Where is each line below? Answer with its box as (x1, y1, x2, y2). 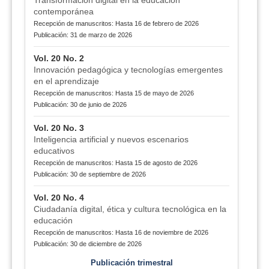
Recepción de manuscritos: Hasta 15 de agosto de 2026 (33, 159, 198, 167)
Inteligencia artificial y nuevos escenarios (33, 134, 189, 145)
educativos (33, 146, 74, 156)
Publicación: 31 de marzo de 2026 (33, 31, 132, 39)
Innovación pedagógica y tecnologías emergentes (33, 65, 223, 75)
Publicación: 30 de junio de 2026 (33, 101, 127, 109)
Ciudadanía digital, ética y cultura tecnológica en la (33, 204, 226, 214)
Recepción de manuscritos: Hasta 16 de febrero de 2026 (33, 20, 199, 28)
